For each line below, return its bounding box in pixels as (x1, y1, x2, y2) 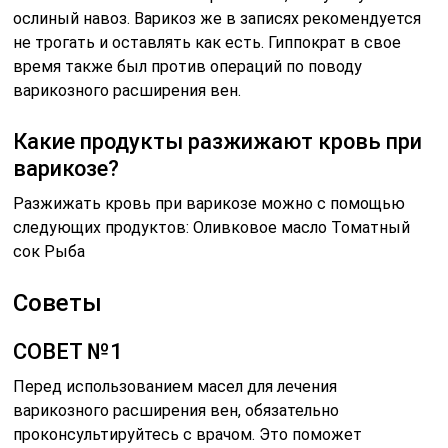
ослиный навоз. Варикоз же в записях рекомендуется (13, 9, 422, 29)
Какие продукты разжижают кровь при (13, 129, 423, 155)
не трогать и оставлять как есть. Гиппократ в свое (13, 33, 402, 53)
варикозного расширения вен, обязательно (13, 401, 340, 421)
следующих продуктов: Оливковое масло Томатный (13, 218, 411, 238)
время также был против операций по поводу (13, 57, 363, 77)
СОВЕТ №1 (13, 339, 124, 365)
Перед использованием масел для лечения (13, 377, 338, 397)
